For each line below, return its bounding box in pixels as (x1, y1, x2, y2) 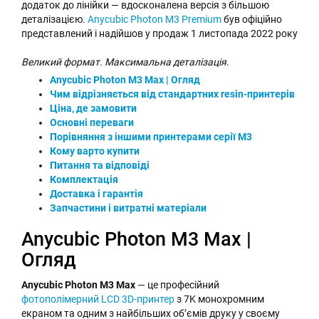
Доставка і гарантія (50, 188, 143, 200)
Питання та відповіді (50, 159, 150, 172)
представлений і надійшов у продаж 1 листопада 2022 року (21, 28, 298, 40)
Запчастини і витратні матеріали (50, 202, 206, 214)
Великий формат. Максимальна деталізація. (21, 56, 229, 68)
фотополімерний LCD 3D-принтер (21, 293, 174, 305)
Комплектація (50, 174, 118, 186)
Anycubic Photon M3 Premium (88, 14, 221, 26)
